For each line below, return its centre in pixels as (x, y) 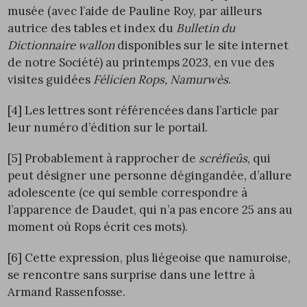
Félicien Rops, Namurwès (161, 80)
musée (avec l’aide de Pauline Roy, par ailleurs (135, 11)
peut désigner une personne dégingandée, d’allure (150, 176)
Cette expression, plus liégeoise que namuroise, (157, 258)
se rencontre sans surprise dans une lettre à (132, 275)
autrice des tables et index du (92, 28)
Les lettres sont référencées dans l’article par (151, 111)
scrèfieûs (223, 159)
